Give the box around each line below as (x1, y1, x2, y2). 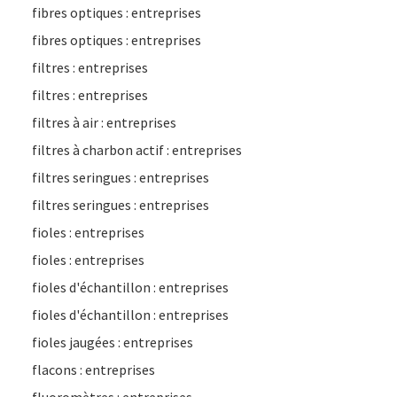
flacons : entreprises (32, 361, 155, 378)
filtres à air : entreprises (32, 113, 176, 131)
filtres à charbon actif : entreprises (32, 141, 242, 159)
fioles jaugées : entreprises (32, 333, 193, 351)
